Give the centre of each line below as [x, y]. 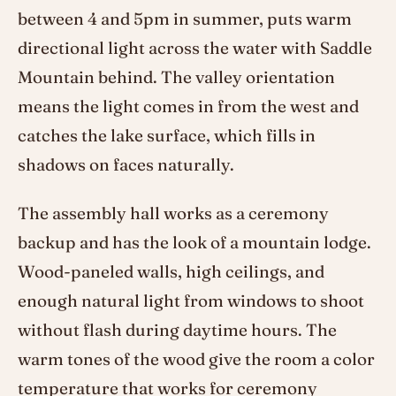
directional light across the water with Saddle [195, 48]
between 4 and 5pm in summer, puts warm [185, 19]
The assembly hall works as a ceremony [173, 213]
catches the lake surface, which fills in [167, 136]
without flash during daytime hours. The [177, 330]
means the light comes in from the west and [188, 107]
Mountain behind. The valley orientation [176, 77]
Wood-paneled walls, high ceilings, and [171, 272]
